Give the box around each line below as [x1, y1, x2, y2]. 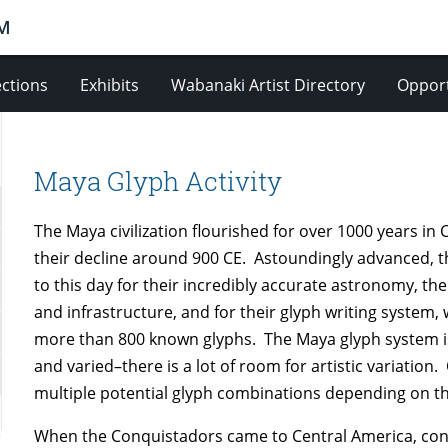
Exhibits [79, 74, 139, 96]
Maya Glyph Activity [34, 163, 283, 198]
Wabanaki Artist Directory [170, 74, 365, 96]
